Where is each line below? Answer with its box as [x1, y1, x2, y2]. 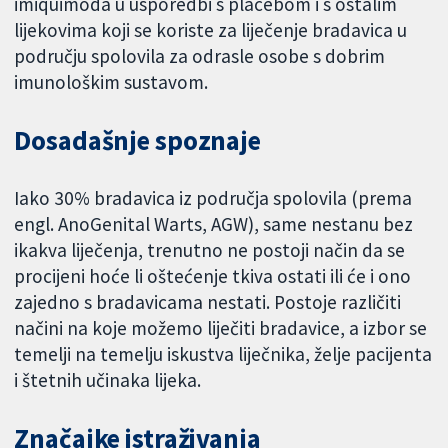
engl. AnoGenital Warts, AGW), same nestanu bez [14, 211, 414, 236]
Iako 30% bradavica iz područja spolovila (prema [14, 185, 413, 210]
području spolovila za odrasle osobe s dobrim [14, 44, 386, 69]
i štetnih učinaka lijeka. [14, 367, 202, 392]
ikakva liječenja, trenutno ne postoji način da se [14, 237, 406, 262]
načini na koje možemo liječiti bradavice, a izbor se [14, 315, 428, 340]
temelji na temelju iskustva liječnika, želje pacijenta [14, 341, 433, 366]
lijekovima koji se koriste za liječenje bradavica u [14, 18, 408, 43]
